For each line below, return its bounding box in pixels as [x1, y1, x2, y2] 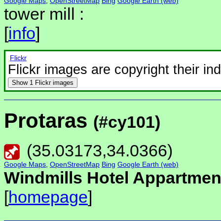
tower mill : [4, 4, 84, 24]
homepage [8, 187, 88, 207]
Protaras [4, 109, 93, 132]
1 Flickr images [30, 79, 74, 87]
